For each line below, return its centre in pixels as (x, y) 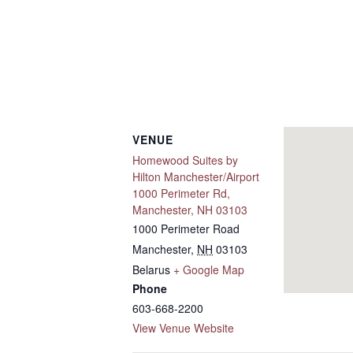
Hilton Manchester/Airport (196, 176)
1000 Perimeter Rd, (181, 193)
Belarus (151, 269)
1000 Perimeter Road (186, 229)
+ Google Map (209, 269)
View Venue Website (183, 328)
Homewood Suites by (185, 160)
